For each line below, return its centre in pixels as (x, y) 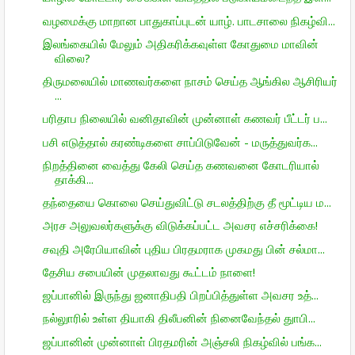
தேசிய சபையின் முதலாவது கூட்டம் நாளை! (149, 271)
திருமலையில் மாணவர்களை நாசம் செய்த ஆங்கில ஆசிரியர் (190, 81)
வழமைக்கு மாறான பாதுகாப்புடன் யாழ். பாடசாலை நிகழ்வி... (189, 20)
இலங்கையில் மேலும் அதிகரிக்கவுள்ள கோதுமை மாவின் (180, 43)
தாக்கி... (74, 179)
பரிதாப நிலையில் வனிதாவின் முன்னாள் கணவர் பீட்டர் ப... (185, 118)
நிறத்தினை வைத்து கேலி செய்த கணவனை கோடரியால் (181, 164)
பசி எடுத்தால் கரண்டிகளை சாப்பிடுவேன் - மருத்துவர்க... (180, 141)
